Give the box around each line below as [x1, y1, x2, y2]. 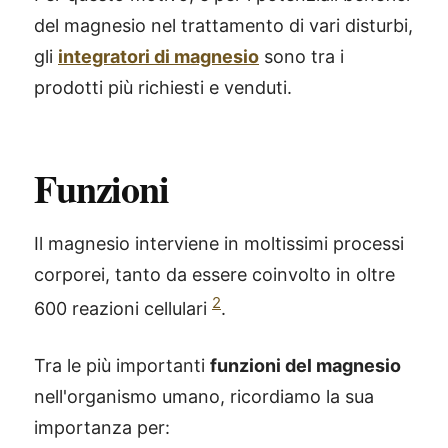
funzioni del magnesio [210, 355, 401, 376]
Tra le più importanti [34, 355, 210, 376]
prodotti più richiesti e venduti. [34, 77, 292, 98]
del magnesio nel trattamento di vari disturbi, [34, 15, 413, 36]
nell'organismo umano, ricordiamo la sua [34, 386, 374, 407]
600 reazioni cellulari [34, 298, 212, 319]
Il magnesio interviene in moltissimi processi [34, 233, 404, 254]
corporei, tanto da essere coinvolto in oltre [34, 264, 395, 285]
